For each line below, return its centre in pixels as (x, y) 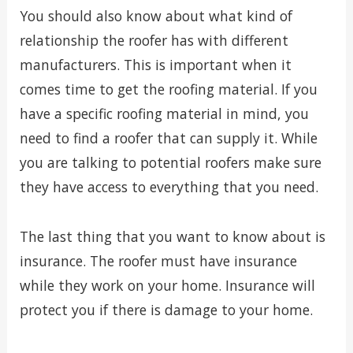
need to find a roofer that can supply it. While (168, 137)
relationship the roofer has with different (154, 40)
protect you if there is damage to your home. (166, 309)
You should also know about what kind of (156, 15)
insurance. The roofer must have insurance (158, 260)
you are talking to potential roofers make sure (170, 162)
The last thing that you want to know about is (172, 236)
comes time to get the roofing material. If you (168, 89)
